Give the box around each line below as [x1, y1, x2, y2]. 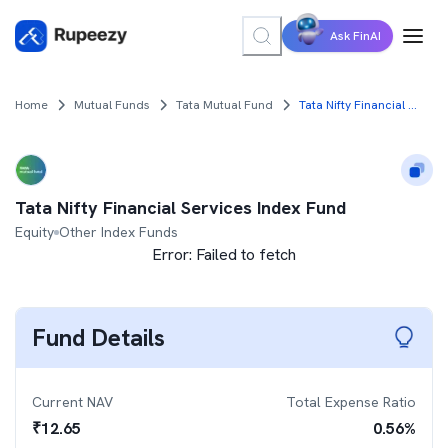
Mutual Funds [74, 97, 150, 113]
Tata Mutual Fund [176, 97, 273, 113]
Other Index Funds [59, 223, 178, 241]
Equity [15, 223, 54, 241]
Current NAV [32, 393, 113, 411]
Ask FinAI [330, 28, 381, 44]
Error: [152, 244, 196, 265]
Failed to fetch [196, 244, 296, 265]
